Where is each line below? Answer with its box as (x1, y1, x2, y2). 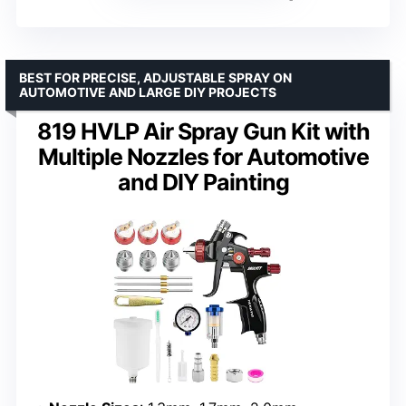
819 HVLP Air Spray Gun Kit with (36, 118, 370, 146)
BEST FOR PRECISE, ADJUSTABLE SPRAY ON (19, 70, 292, 86)
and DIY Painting (117, 169, 289, 197)
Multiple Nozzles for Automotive (37, 143, 369, 171)
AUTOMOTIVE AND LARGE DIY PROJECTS (19, 84, 276, 101)
